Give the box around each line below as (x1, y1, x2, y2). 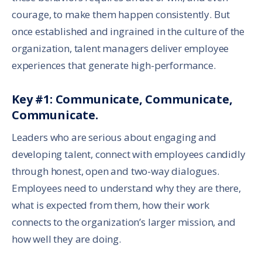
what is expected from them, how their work (12, 198, 209, 212)
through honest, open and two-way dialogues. (12, 164, 219, 178)
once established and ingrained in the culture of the (12, 24, 245, 38)
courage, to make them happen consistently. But (12, 7, 230, 21)
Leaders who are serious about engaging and (12, 130, 216, 144)
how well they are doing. (12, 232, 121, 246)
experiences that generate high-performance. (12, 58, 216, 72)
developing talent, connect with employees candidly (12, 147, 246, 161)
